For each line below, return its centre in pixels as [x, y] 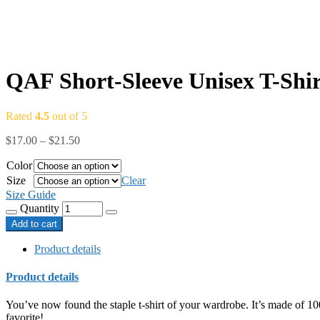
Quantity [40, 208]
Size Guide [31, 194]
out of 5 [68, 116]
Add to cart [34, 224]
